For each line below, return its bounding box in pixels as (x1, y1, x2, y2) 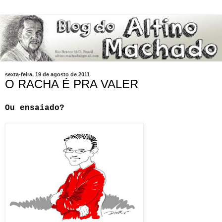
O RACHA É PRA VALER (5, 77, 138, 91)
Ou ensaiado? (5, 103, 64, 112)
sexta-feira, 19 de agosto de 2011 (5, 71, 90, 78)
